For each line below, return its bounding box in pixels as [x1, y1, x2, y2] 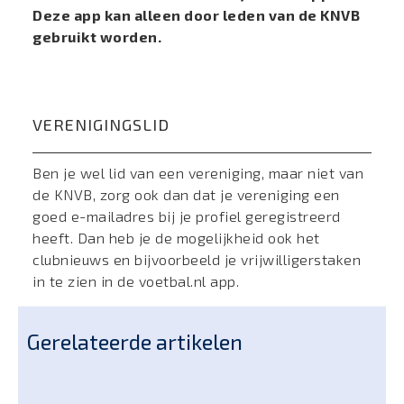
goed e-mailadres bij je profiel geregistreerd [32, 207, 341, 225]
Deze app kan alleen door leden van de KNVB [32, 6, 360, 23]
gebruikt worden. [32, 28, 165, 45]
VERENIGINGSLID [32, 115, 170, 134]
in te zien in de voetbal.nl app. [32, 272, 243, 289]
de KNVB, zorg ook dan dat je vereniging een [32, 186, 340, 203]
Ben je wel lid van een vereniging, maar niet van [32, 164, 363, 181]
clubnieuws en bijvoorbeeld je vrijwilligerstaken [32, 251, 361, 268]
